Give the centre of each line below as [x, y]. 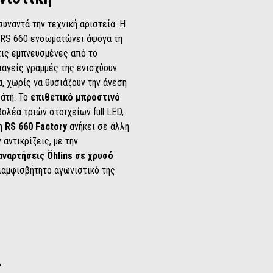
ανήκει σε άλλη [99, 126]
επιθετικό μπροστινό [75, 97]
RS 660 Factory [37, 126]
